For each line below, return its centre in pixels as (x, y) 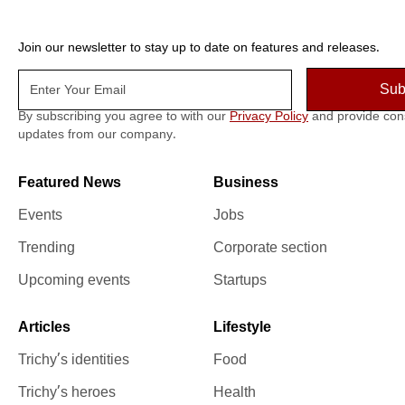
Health (235, 393)
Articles (44, 328)
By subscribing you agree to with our (124, 117)
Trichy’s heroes (67, 393)
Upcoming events (74, 281)
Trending (47, 248)
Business (246, 183)
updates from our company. (97, 135)
